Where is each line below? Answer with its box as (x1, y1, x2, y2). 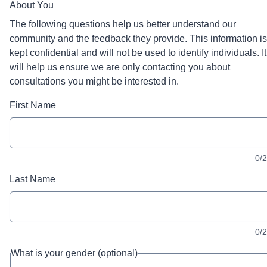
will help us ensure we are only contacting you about (10, 62, 230, 72)
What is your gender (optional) (11, 248, 138, 258)
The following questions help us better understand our (10, 19, 236, 29)
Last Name (10, 174, 55, 184)
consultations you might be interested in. (10, 76, 179, 86)
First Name (10, 100, 56, 110)
